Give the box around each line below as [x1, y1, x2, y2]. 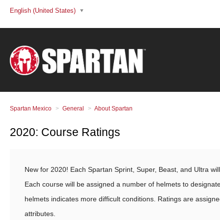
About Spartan [94, 105, 133, 112]
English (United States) [10, 7, 78, 15]
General [62, 105, 84, 112]
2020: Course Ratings [10, 126, 120, 138]
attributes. [25, 210, 57, 218]
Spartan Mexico [10, 105, 52, 112]
